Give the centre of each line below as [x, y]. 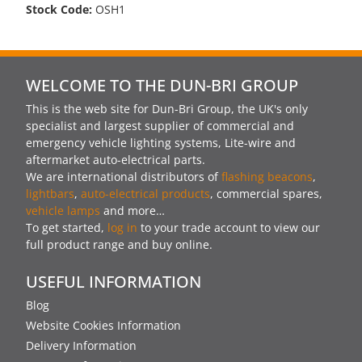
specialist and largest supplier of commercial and [160, 126]
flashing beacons [267, 177]
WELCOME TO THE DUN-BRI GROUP [162, 85]
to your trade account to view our [229, 227]
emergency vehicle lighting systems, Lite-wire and [161, 143]
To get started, [67, 227]
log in [122, 227]
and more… [133, 210]
